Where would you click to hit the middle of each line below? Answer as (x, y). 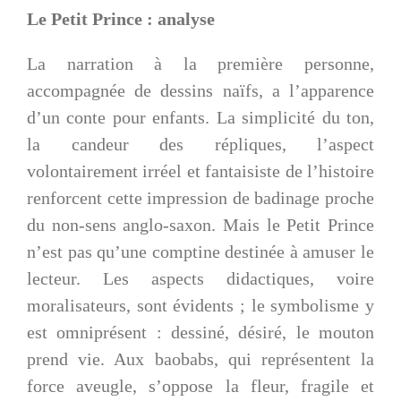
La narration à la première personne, (200, 64)
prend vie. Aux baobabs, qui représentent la (200, 359)
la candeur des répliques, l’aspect (200, 145)
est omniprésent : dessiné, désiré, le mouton (200, 333)
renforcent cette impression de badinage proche (200, 198)
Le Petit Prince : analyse (121, 19)
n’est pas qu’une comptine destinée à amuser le (200, 252)
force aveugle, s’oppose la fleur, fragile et (200, 386)
